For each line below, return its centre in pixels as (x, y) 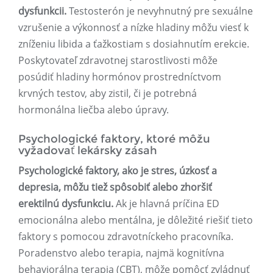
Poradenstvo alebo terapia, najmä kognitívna (121, 253)
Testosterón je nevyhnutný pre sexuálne (160, 11)
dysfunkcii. (42, 11)
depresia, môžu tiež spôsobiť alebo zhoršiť (115, 187)
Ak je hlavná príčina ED (166, 204)
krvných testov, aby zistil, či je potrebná (108, 94)
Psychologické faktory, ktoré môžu (114, 139)
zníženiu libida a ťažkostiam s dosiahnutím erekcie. (134, 44)
